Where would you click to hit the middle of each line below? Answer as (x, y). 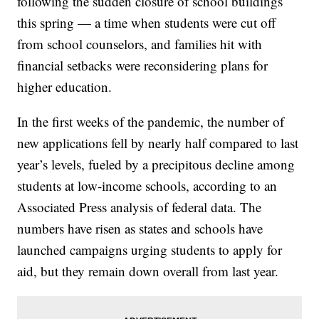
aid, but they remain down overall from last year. (148, 271)
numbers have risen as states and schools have (140, 229)
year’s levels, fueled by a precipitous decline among (156, 164)
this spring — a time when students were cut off (147, 23)
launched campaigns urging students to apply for (150, 250)
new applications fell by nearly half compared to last (158, 143)
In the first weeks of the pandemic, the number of (151, 122)
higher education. (65, 87)
